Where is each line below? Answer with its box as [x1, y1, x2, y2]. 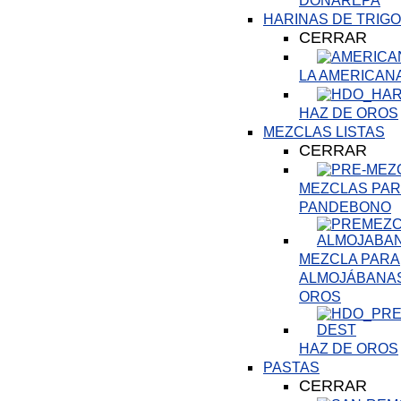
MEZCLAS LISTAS [263, 124, 385, 140]
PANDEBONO [299, 200, 391, 215]
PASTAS [263, 360, 320, 375]
